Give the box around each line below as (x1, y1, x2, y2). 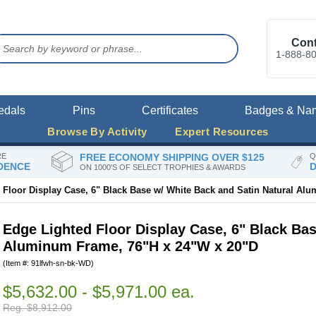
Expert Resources (175, 126, 269, 138)
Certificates (141, 104, 198, 117)
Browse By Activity (47, 126, 147, 138)
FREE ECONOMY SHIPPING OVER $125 (80, 151, 265, 163)
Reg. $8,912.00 (3, 302, 72, 314)
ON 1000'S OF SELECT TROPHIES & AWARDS (80, 162, 245, 171)
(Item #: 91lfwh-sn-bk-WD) (3, 259, 94, 268)
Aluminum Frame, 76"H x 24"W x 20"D (3, 238, 258, 255)
